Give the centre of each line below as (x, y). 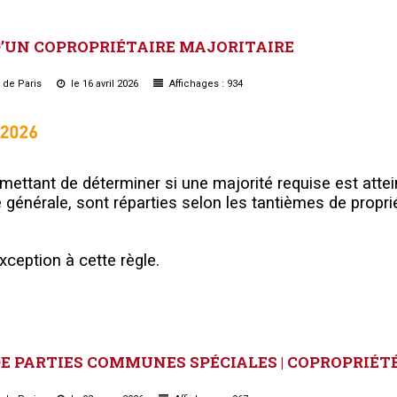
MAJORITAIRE (237, 46)
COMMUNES (136, 362)
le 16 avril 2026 (105, 83)
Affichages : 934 (205, 83)
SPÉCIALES (234, 362)
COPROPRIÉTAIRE (105, 46)
